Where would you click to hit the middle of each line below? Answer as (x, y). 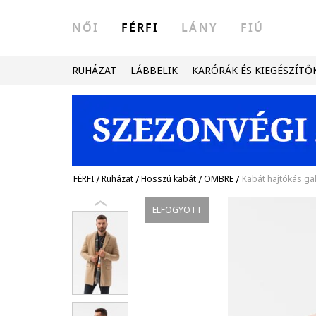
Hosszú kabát (169, 179)
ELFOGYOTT (177, 210)
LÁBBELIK (154, 70)
